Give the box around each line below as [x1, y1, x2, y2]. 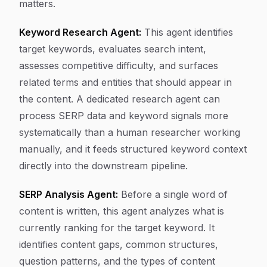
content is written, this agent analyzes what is [19, 205, 224, 217]
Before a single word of [118, 188, 228, 200]
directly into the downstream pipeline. [19, 160, 188, 172]
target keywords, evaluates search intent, [19, 43, 206, 55]
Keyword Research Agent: [19, 26, 141, 38]
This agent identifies [141, 26, 233, 38]
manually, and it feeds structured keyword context [19, 143, 247, 155]
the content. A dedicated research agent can [19, 93, 220, 105]
